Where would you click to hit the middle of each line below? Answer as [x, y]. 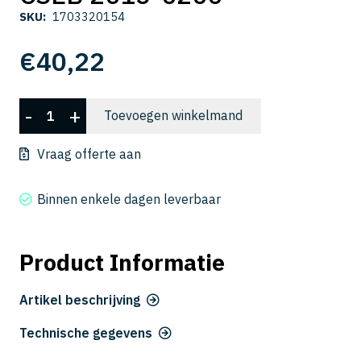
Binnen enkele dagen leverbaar [129, 199]
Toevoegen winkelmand [174, 116]
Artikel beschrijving [80, 300]
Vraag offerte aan [89, 154]
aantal [37, 176]
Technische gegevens [86, 332]
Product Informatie [122, 263]
